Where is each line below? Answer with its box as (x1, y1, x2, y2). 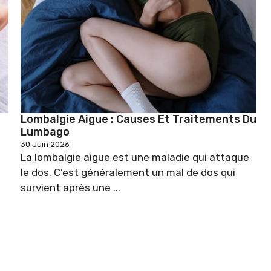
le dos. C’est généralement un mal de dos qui (21, 166, 235, 178)
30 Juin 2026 (21, 139, 70, 149)
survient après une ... (21, 181, 120, 194)
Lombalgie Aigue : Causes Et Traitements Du (21, 112, 256, 126)
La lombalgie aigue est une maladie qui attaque (21, 151, 249, 163)
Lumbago (21, 125, 70, 139)
